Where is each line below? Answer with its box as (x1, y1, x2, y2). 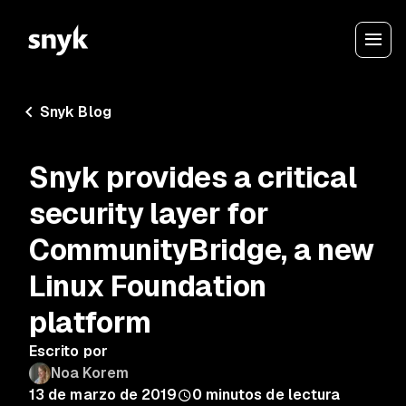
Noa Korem (51, 363, 129, 382)
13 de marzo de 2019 (29, 385, 178, 404)
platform (29, 304, 151, 341)
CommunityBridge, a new (29, 231, 374, 268)
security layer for (29, 195, 269, 232)
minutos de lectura (205, 385, 341, 404)
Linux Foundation (29, 267, 266, 304)
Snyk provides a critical (29, 159, 357, 196)
